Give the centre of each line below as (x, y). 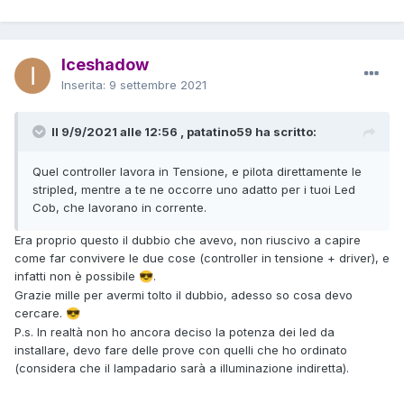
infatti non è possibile (77, 275)
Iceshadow (105, 64)
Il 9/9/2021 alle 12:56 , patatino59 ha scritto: (184, 131)
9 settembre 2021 (158, 84)
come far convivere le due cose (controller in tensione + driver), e (202, 257)
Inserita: (85, 84)
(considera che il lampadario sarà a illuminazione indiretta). (182, 367)
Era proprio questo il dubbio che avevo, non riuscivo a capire (188, 239)
